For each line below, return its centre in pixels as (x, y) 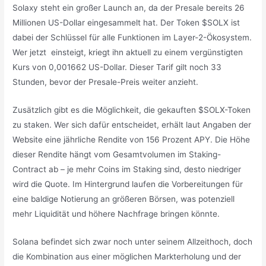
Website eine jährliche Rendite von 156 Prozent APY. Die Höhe (132, 140)
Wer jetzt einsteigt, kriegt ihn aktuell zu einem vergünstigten (128, 53)
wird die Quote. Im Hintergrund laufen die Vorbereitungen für (128, 184)
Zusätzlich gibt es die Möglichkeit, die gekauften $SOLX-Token (132, 110)
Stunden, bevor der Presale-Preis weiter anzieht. (106, 82)
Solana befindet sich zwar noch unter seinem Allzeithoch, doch (133, 242)
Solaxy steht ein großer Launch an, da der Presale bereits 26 (129, 8)
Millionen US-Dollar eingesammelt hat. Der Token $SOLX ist (126, 23)
